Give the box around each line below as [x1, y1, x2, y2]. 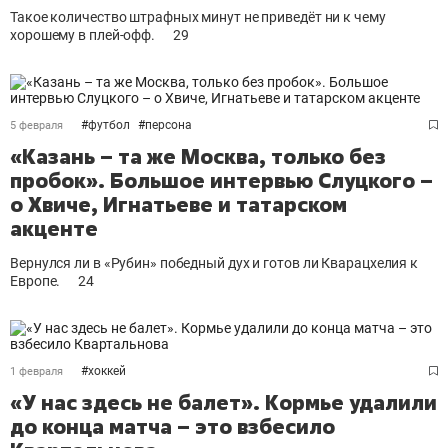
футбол [88, 118, 130, 132]
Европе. [10, 273, 61, 289]
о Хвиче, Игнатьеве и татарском [10, 191, 347, 218]
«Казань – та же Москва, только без [10, 143, 386, 170]
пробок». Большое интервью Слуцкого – [10, 167, 433, 194]
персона [145, 118, 192, 132]
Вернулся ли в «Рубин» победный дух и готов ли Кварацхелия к [10, 255, 419, 271]
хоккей [88, 364, 126, 378]
